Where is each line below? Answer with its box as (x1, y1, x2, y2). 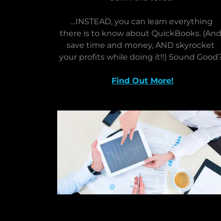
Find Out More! (111, 76, 174, 86)
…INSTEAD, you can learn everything (69, 17, 213, 27)
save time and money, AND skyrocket (67, 40, 215, 50)
